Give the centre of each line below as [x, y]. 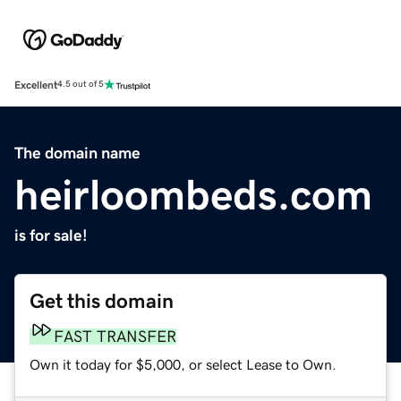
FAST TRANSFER [115, 336]
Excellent [36, 85]
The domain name [77, 153]
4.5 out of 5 [81, 85]
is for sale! [51, 235]
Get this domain [102, 301]
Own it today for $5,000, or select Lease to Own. [183, 364]
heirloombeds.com [193, 194]
